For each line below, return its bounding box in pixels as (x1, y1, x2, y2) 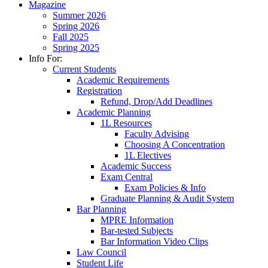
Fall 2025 (53, 31, 89, 42)
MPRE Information (100, 214, 173, 225)
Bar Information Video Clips (100, 236, 208, 246)
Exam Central (100, 171, 153, 182)
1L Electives (124, 150, 171, 160)
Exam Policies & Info (124, 182, 206, 193)
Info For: (29, 53, 62, 63)
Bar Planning (77, 203, 126, 214)
